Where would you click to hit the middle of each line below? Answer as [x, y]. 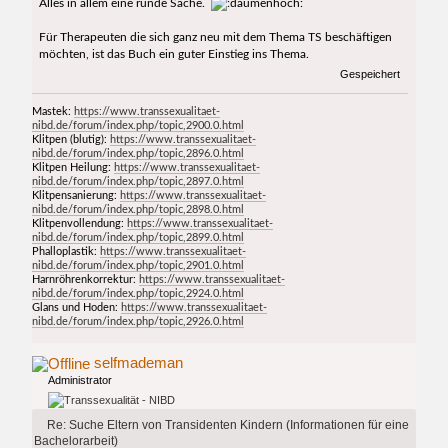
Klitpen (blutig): [71, 139]
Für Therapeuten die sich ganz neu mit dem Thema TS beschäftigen [215, 37]
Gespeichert [368, 74]
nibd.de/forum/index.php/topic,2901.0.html [138, 265]
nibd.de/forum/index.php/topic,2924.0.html [138, 293]
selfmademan [139, 362]
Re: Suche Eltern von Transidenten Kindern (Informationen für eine [227, 424]
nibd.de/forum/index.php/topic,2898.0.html [138, 209]
